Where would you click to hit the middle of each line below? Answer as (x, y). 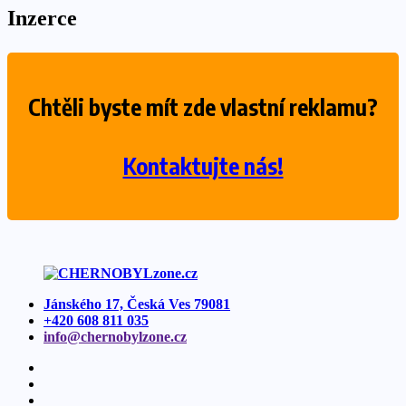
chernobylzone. (127, 337)
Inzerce (42, 19)
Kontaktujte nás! (203, 166)
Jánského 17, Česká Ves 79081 (137, 304)
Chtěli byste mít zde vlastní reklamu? (203, 107)
